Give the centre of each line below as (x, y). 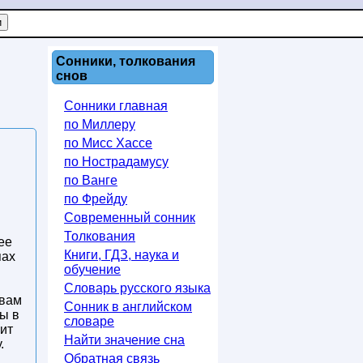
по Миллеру (100, 124)
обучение (92, 269)
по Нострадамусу (116, 162)
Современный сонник (130, 218)
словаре (89, 321)
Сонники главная (116, 106)
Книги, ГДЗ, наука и (122, 255)
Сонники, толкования (126, 61)
